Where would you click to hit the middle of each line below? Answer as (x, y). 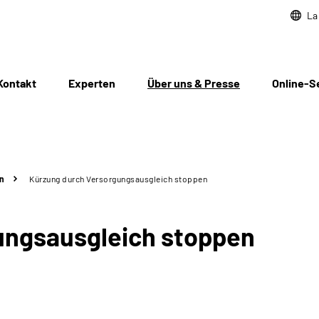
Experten (92, 83)
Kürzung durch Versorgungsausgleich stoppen (118, 179)
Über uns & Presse (194, 83)
